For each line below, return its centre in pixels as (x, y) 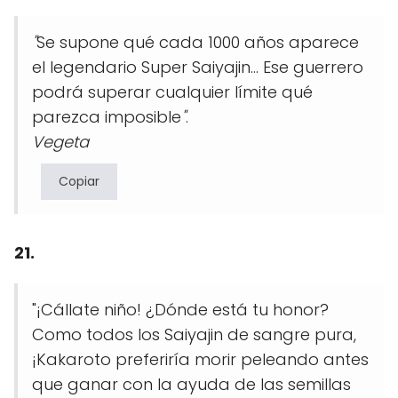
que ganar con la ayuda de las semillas (191, 385)
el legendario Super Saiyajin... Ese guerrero (198, 68)
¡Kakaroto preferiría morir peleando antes (200, 360)
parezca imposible (107, 117)
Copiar (79, 182)
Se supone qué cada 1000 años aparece (198, 43)
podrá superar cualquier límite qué (172, 92)
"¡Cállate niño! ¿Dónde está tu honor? (180, 310)
